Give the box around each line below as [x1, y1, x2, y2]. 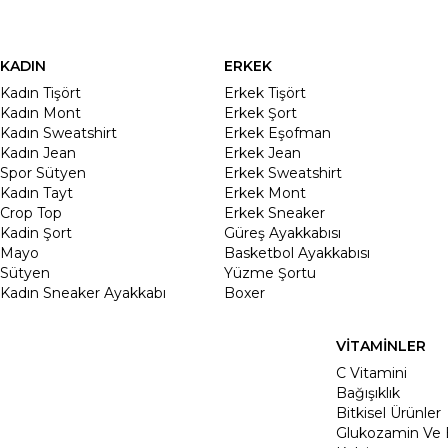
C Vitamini [336, 363, 407, 382]
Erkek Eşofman [224, 123, 331, 142]
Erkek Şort [224, 103, 297, 122]
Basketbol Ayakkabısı [224, 243, 370, 262]
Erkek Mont [224, 183, 306, 202]
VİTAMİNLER [336, 336, 426, 355]
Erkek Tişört [224, 83, 306, 102]
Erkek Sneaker [224, 203, 325, 222]
